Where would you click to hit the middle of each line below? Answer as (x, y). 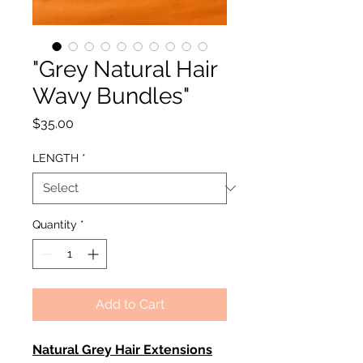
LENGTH (56, 158)
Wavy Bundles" (111, 96)
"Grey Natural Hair (125, 69)
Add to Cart (130, 304)
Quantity (55, 224)
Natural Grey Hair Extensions (122, 349)
